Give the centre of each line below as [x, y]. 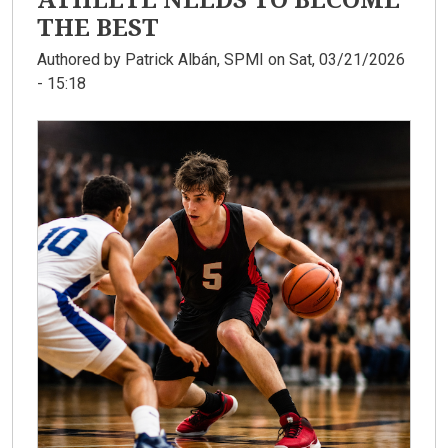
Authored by [81, 60]
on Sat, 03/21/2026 [334, 60]
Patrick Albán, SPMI [194, 60]
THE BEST [98, 27]
